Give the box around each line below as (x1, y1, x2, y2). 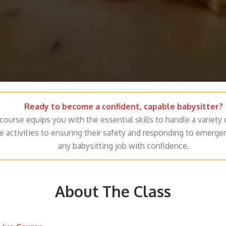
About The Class (55, 181, 171, 201)
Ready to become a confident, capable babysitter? (24, 101, 223, 111)
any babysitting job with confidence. (58, 141, 189, 151)
